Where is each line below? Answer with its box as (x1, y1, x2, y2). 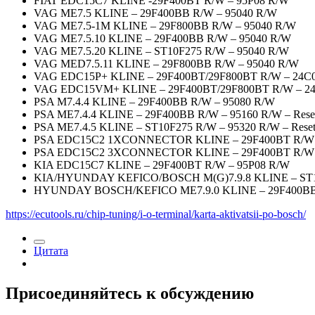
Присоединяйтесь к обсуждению (6, 284, 254, 302)
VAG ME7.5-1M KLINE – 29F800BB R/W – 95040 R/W (34, 20, 296, 32)
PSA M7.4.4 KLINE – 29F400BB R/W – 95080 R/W (34, 96, 275, 108)
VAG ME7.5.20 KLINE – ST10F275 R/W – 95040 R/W (34, 45, 289, 58)
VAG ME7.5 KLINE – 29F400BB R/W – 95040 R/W (34, 7, 277, 20)
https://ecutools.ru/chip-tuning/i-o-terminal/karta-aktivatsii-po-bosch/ (6, 208, 306, 221)
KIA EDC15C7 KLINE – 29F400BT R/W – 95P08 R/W (34, 159, 290, 172)
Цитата (34, 245, 68, 257)
